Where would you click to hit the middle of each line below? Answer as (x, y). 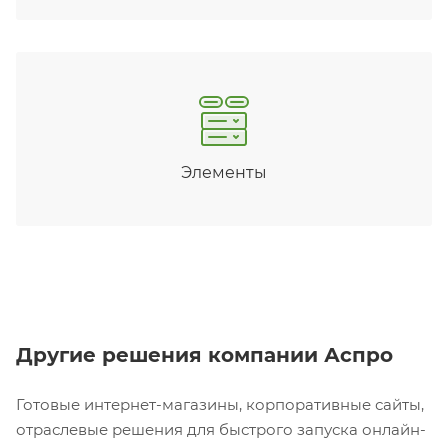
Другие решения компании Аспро (204, 354)
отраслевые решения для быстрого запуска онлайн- (221, 429)
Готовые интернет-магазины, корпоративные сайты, (220, 404)
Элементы (224, 172)
